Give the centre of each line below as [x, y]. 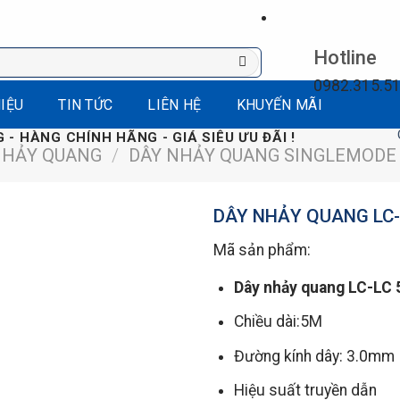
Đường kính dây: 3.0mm [314, 356]
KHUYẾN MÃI [279, 105]
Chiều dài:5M [278, 322]
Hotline [345, 58]
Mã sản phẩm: [262, 250]
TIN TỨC [86, 105]
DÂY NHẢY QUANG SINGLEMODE [263, 155]
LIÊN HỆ [175, 105]
